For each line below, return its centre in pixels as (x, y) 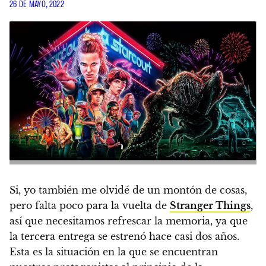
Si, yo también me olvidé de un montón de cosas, (128, 190)
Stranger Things (210, 205)
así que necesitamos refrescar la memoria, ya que (129, 221)
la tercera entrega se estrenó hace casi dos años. (124, 236)
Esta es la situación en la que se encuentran (114, 251)
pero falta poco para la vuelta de (90, 205)
